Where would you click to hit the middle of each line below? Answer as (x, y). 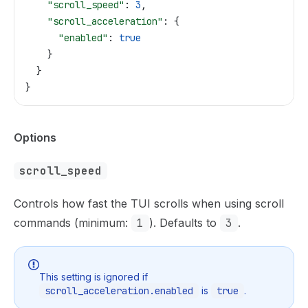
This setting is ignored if (93, 276)
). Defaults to (185, 223)
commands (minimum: (73, 223)
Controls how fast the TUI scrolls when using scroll (149, 203)
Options (35, 137)
